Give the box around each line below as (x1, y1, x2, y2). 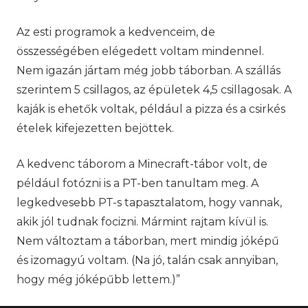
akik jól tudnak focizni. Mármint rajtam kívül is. (16, 214, 268, 228)
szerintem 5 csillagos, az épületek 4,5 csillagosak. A (16, 82, 291, 96)
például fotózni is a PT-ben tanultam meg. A (16, 176, 258, 190)
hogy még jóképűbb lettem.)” (16, 272, 180, 286)
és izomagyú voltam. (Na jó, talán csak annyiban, (16, 253, 278, 267)
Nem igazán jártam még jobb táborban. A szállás (16, 63, 280, 77)
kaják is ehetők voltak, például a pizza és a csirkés (16, 102, 285, 115)
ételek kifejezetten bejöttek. (16, 121, 174, 135)
